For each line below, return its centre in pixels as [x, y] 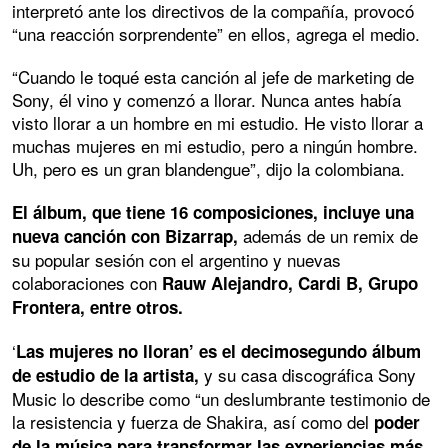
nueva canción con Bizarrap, [125, 235]
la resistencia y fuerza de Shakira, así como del [193, 421]
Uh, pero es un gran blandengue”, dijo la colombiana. [208, 168]
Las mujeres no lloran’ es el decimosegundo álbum [218, 350]
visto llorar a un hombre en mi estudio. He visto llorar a [217, 122]
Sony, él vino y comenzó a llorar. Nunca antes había [206, 99]
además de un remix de [328, 235]
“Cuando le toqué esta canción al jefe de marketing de [213, 76]
